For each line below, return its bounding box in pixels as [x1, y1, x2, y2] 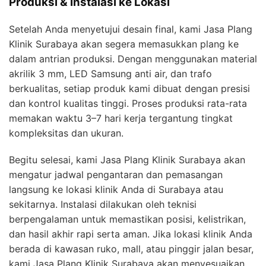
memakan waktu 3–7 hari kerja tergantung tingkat [9, 112, 233, 124]
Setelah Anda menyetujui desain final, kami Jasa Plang [9, 23, 252, 35]
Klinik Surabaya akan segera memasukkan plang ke [9, 37, 239, 50]
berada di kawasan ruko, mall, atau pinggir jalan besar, [9, 242, 254, 255]
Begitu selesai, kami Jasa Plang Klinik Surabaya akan [9, 153, 245, 166]
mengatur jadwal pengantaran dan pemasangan [9, 168, 223, 180]
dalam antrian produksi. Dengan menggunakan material [9, 52, 257, 65]
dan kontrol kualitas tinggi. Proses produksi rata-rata [9, 97, 247, 109]
